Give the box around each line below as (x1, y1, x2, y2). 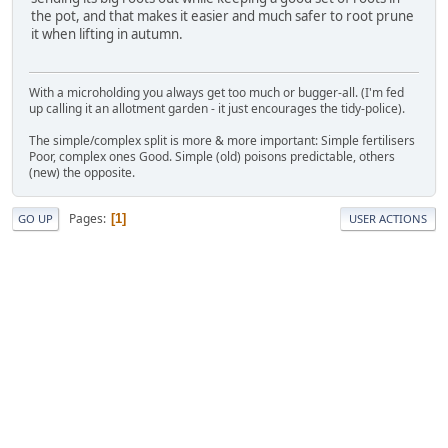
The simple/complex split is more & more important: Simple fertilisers (29, 132, 415, 150)
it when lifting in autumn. (31, 24, 183, 43)
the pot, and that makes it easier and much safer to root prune (31, 6, 414, 25)
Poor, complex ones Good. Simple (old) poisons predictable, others (29, 148, 395, 166)
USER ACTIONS (349, 211, 427, 227)
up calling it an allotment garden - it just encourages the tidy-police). (29, 100, 405, 118)
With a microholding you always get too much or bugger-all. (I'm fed (29, 84, 404, 102)
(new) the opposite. (29, 164, 135, 182)
